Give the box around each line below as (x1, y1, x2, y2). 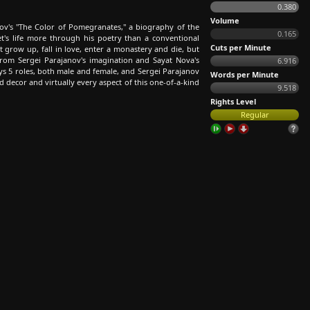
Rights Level (210, 96, 256, 107)
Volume (210, 15, 239, 26)
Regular (240, 109, 269, 120)
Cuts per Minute (210, 42, 271, 53)
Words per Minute (210, 69, 279, 80)
